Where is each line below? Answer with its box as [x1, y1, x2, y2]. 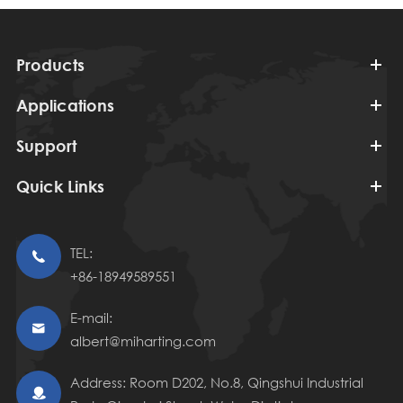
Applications [15, 95, 114, 116]
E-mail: [69, 309, 112, 327]
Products [15, 55, 85, 76]
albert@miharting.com [69, 332, 216, 351]
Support [15, 136, 76, 157]
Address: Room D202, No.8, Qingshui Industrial [69, 373, 363, 392]
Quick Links [15, 176, 104, 197]
